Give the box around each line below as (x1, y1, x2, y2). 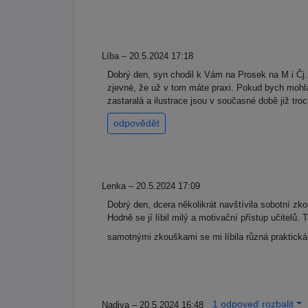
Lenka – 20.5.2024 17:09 (102, 181, 200, 192)
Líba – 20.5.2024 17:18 (102, 51, 193, 62)
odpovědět (113, 118, 159, 129)
